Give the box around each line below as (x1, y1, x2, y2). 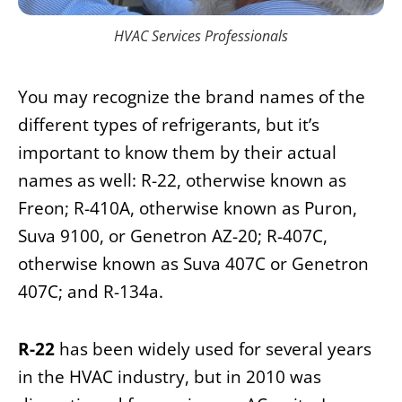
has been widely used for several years (55, 337, 371, 362)
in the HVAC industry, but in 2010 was (18, 365, 321, 389)
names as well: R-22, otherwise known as (18, 168, 346, 192)
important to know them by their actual (18, 140, 336, 164)
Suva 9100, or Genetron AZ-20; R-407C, (18, 223, 328, 248)
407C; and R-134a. (18, 279, 163, 303)
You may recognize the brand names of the (18, 84, 365, 109)
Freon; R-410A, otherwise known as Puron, (18, 196, 357, 220)
